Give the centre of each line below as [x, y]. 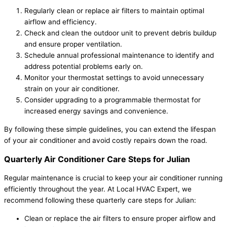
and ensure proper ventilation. [73, 44]
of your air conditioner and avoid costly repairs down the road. [106, 140]
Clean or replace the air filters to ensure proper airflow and [120, 218]
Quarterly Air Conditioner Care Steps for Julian [97, 159]
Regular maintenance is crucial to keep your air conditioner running [113, 178]
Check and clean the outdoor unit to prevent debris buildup [120, 33]
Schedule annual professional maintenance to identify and [119, 55]
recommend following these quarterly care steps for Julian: [100, 200]
